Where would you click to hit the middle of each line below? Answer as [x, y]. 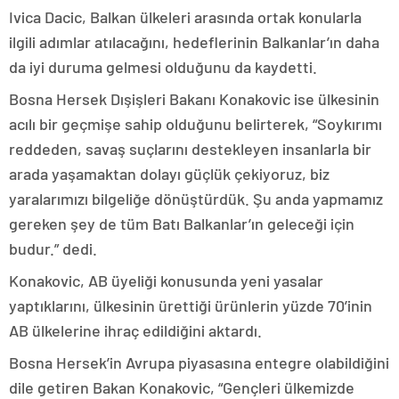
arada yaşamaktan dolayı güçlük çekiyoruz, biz [169, 174]
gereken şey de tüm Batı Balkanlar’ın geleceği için [182, 224]
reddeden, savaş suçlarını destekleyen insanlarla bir [190, 149]
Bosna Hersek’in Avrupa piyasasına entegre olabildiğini [199, 363]
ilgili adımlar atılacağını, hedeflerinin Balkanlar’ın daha [194, 42]
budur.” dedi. [53, 249]
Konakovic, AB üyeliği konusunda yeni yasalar [166, 281]
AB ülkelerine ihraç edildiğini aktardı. [135, 331]
